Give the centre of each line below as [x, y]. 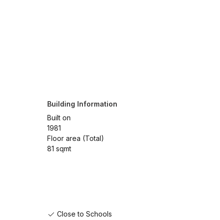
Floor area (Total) [75, 138]
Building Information [82, 104]
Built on [59, 118]
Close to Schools [83, 214]
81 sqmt [59, 149]
